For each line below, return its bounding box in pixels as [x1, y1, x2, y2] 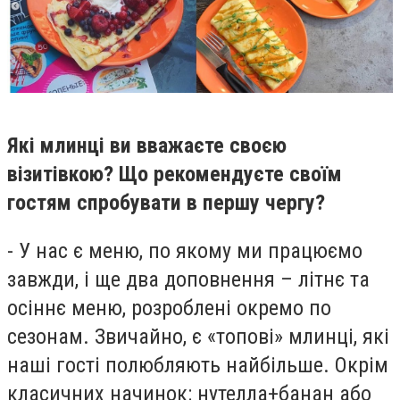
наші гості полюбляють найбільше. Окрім [7, 352, 388, 378]
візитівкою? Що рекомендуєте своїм [7, 161, 342, 187]
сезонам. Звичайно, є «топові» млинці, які [7, 323, 389, 349]
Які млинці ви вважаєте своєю [7, 132, 287, 158]
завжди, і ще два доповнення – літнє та [7, 266, 370, 292]
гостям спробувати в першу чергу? [7, 189, 325, 215]
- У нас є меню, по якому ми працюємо [7, 237, 362, 263]
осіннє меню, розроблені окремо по [7, 295, 331, 321]
